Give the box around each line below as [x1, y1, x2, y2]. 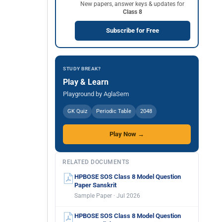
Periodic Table [96, 108, 131, 114]
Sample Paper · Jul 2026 [74, 192, 140, 199]
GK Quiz [67, 108, 87, 114]
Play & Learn [63, 77, 109, 87]
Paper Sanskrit [74, 181, 116, 189]
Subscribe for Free [106, 26, 159, 34]
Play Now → [110, 130, 144, 138]
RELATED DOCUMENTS [62, 159, 129, 166]
